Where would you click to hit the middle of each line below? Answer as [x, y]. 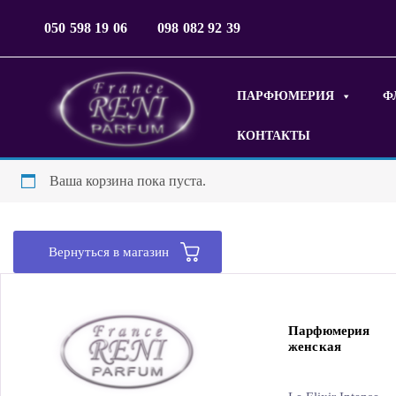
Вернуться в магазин [109, 252]
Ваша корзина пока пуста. [128, 181]
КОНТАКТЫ [274, 136]
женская [315, 347]
